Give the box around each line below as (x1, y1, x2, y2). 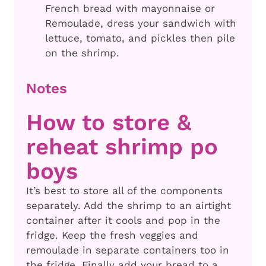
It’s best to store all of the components (26, 185, 223, 197)
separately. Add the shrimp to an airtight (26, 199, 231, 212)
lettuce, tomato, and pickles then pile (45, 32, 235, 45)
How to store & (26, 109, 191, 136)
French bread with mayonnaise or (45, 2, 215, 15)
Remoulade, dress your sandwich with (45, 17, 236, 30)
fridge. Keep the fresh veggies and (26, 229, 198, 242)
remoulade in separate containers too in (26, 244, 229, 256)
